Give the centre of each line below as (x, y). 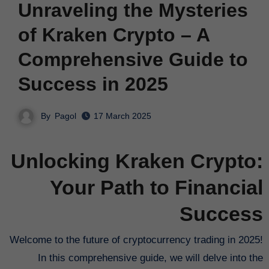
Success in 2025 (93, 84)
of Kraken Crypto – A (113, 35)
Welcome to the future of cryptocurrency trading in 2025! (15, 240)
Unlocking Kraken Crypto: (137, 161)
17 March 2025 (122, 116)
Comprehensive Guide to (133, 59)
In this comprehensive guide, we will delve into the (151, 258)
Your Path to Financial (157, 188)
